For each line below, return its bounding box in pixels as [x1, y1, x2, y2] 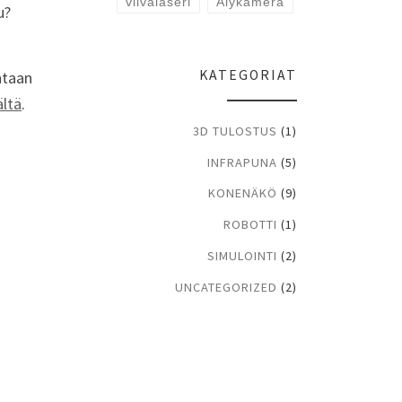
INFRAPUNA [207, 153, 277, 170]
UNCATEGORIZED [175, 279, 277, 296]
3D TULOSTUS [193, 122, 277, 139]
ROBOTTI [223, 216, 277, 233]
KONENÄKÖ [208, 185, 277, 202]
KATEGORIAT [199, 66, 297, 84]
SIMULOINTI [207, 248, 277, 265]
